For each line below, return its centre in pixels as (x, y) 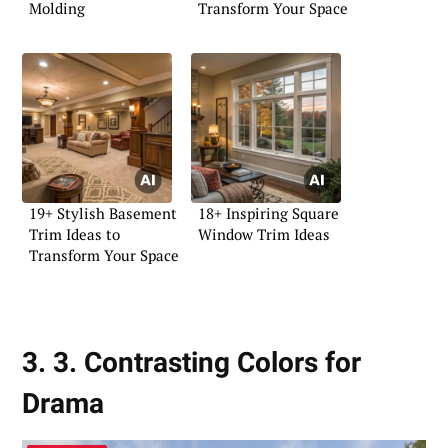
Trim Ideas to (74, 234)
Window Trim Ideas (264, 234)
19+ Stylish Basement (103, 213)
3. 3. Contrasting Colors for (191, 363)
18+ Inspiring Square (268, 213)
